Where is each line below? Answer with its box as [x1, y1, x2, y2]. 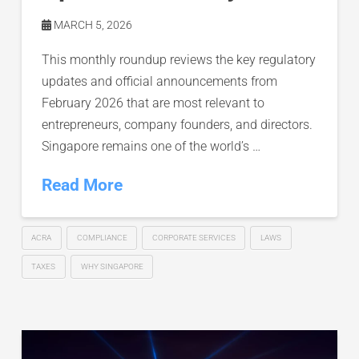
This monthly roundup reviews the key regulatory [41, 52, 316, 68]
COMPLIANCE [76, 233, 127, 243]
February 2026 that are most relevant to [41, 95, 264, 111]
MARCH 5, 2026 [50, 18, 132, 32]
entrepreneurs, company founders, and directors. [41, 117, 313, 133]
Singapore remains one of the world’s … [41, 139, 260, 155]
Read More [41, 175, 123, 196]
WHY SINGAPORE [80, 262, 143, 272]
